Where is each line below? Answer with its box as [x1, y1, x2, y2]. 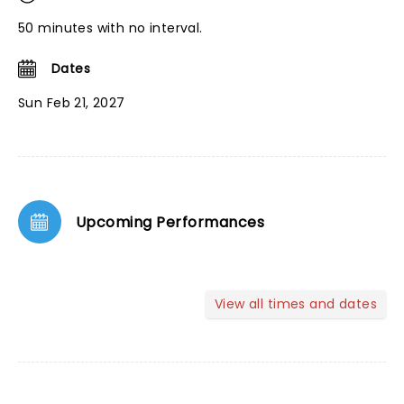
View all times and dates [214, 295, 377, 313]
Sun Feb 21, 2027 [18, 94, 125, 112]
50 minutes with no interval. [18, 19, 203, 37]
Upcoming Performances [76, 211, 265, 233]
